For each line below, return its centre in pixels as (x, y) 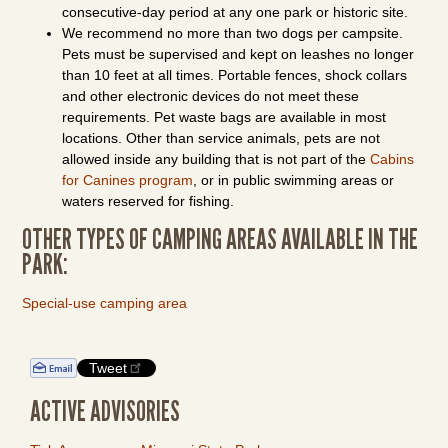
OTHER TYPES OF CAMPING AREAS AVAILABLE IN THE (220, 239)
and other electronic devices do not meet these (211, 96)
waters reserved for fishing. (148, 201)
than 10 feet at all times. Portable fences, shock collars (235, 75)
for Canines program (128, 180)
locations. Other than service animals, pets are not (221, 138)
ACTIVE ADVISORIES (105, 411)
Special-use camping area (105, 303)
